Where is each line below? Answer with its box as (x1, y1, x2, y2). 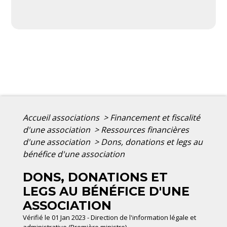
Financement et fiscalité (110, 112, 200, 124)
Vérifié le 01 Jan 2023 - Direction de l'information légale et (23, 213, 196, 222)
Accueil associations (23, 112, 101, 124)
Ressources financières (101, 124, 189, 136)
